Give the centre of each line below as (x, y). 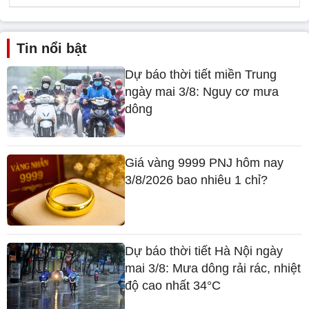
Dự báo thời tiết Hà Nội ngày (204, 251)
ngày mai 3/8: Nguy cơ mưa (202, 92)
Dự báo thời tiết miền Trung (201, 75)
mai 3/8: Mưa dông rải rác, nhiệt (213, 268)
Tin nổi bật (52, 49)
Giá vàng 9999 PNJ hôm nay (205, 163)
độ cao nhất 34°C (173, 285)
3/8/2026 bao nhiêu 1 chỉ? (197, 180)
